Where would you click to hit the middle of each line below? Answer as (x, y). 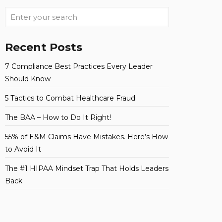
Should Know (28, 79)
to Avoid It (23, 149)
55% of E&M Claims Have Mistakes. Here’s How (86, 137)
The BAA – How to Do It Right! (58, 118)
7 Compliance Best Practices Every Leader (79, 67)
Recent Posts (44, 48)
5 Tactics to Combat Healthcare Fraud (70, 98)
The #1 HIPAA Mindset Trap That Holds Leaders (87, 169)
